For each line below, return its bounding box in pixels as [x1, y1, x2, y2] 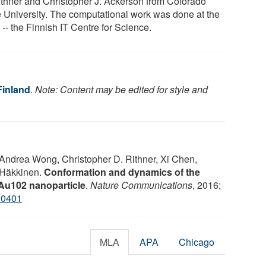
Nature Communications [90, 178, 192, 192]
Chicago [179, 235, 215, 249]
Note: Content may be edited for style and [35, 82, 208, 96]
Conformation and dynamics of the [44, 164, 200, 179]
